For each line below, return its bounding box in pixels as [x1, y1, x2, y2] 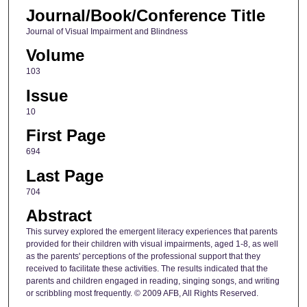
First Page [25, 126, 106, 145]
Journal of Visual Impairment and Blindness [25, 27, 188, 37]
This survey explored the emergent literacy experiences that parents [25, 227, 278, 237]
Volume [25, 46, 84, 65]
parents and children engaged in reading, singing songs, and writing [25, 276, 280, 286]
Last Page [25, 166, 103, 185]
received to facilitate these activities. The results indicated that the [25, 264, 268, 274]
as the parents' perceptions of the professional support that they [25, 251, 260, 262]
